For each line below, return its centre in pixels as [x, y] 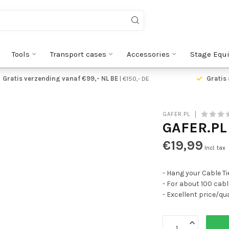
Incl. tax [215, 148]
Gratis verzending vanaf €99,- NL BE [60, 78]
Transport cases [78, 54]
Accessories [148, 54]
